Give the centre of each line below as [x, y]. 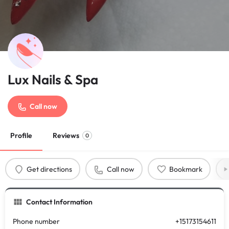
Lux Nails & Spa [53, 79]
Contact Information [59, 202]
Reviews [66, 135]
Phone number [36, 221]
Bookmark [186, 169]
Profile [21, 135]
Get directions [49, 169]
